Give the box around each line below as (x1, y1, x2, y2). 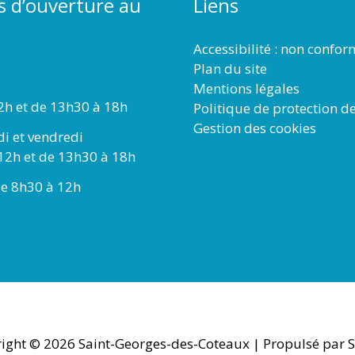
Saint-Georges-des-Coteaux (78, 334, 250, 353)
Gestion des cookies (193, 118, 316, 137)
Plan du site (193, 59, 267, 78)
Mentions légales (193, 78, 300, 97)
